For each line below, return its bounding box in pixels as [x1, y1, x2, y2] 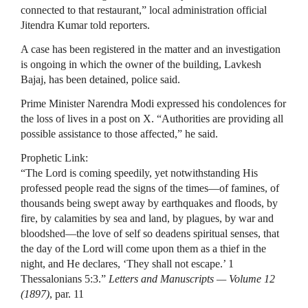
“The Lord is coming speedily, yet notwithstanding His [21, 167, 258, 179]
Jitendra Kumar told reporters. [21, 19, 150, 31]
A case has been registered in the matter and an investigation [21, 43, 280, 55]
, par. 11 [49, 288, 84, 300]
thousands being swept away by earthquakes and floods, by [21, 197, 278, 209]
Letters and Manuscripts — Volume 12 [109, 273, 275, 285]
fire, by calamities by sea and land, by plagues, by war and [21, 212, 274, 224]
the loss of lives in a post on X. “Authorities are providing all [21, 113, 283, 124]
